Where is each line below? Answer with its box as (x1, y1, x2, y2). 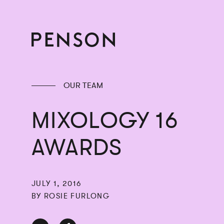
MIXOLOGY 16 (31, 108, 179, 133)
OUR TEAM (63, 81, 103, 90)
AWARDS (31, 135, 122, 160)
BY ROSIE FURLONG (31, 192, 110, 200)
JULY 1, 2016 (31, 179, 82, 188)
